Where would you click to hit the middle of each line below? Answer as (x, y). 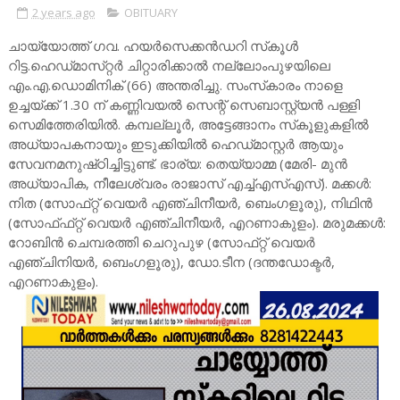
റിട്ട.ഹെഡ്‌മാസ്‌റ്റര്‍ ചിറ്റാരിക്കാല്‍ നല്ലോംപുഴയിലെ (169, 66)
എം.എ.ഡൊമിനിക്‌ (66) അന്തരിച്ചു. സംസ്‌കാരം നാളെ (175, 85)
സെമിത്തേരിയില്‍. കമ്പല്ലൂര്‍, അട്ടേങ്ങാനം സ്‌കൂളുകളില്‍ (188, 125)
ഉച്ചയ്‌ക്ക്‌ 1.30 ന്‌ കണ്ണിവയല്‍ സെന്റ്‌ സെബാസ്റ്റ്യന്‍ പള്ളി (183, 105)
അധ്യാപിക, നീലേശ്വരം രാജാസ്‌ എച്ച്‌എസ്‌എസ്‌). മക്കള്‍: (189, 183)
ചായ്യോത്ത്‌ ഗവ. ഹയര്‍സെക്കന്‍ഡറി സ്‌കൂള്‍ (153, 46)
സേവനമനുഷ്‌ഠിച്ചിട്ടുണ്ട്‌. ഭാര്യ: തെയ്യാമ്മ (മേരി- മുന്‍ (177, 164)
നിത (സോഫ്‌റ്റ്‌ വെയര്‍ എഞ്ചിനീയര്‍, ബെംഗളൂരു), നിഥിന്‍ (190, 203)
